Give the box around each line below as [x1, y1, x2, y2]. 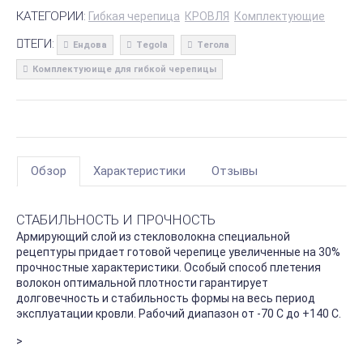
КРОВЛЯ [185, 9, 229, 23]
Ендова [73, 39, 107, 50]
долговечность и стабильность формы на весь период [16, 292, 315, 305]
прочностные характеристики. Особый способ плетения [16, 261, 321, 275]
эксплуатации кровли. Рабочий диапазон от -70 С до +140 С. [16, 307, 341, 321]
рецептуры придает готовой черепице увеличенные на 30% [16, 246, 340, 259]
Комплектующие [234, 9, 325, 23]
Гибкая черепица [88, 9, 180, 23]
